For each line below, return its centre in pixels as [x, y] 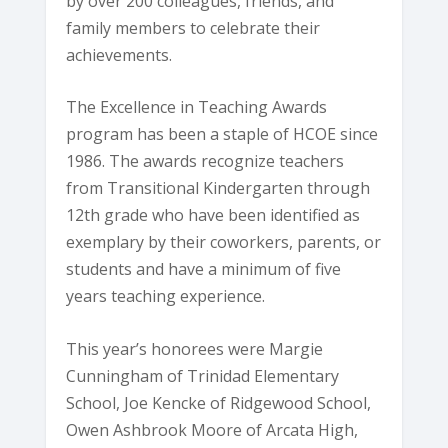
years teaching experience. [166, 296]
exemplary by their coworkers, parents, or [224, 242]
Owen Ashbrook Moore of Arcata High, [212, 429]
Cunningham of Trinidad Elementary [203, 375]
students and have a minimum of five [204, 269]
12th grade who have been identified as [213, 215]
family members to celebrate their [193, 27]
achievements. [119, 54]
